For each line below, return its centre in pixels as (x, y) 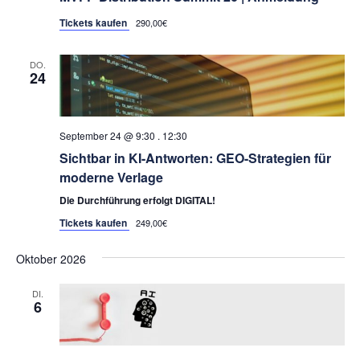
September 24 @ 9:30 (107, 135)
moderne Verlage (111, 177)
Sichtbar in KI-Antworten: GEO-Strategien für (195, 157)
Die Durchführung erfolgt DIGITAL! (137, 200)
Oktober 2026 (51, 258)
